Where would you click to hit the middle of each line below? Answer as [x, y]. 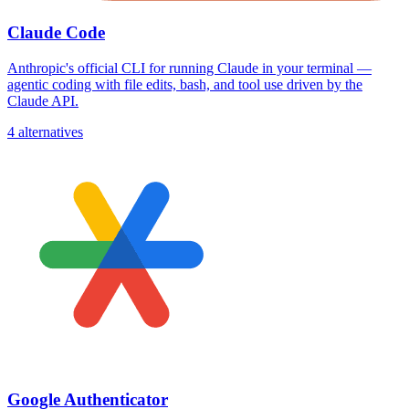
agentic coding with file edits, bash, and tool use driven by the [185, 84]
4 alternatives [45, 131]
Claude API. [43, 100]
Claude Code [56, 33]
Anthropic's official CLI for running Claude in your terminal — [189, 68]
